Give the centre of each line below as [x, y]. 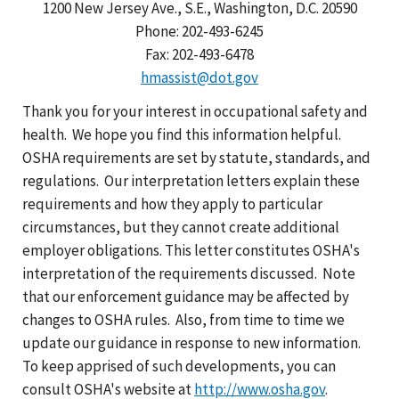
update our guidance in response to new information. [193, 342]
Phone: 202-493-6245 [199, 31]
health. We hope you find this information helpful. [183, 134]
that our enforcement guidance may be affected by [186, 296]
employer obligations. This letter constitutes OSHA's [191, 250]
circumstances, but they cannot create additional [181, 227]
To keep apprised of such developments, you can [179, 366]
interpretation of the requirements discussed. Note [189, 273]
